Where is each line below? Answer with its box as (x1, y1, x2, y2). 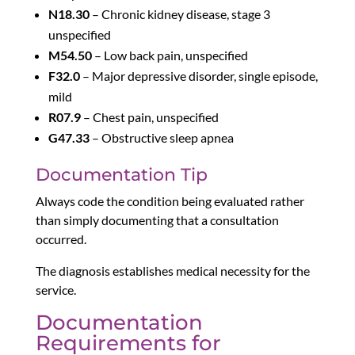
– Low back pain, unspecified (91, 48, 248, 63)
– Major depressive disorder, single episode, (79, 68, 318, 84)
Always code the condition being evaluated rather (35, 193, 304, 209)
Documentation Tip (35, 164, 208, 186)
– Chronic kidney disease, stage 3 (89, 6, 270, 22)
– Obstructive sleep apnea (89, 130, 234, 146)
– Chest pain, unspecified (80, 109, 219, 125)
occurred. (35, 231, 86, 247)
